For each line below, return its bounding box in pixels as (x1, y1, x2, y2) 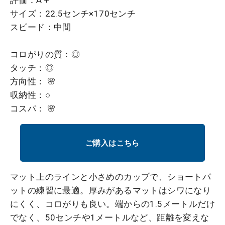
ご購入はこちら (85, 138, 140, 148)
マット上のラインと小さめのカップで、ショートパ (10, 172, 211, 182)
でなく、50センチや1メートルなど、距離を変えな (10, 212, 209, 223)
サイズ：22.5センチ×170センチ (10, 8, 136, 19)
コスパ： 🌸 (10, 103, 56, 114)
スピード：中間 (10, 22, 71, 32)
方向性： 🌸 (10, 76, 56, 86)
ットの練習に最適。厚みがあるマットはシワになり (10, 185, 211, 196)
